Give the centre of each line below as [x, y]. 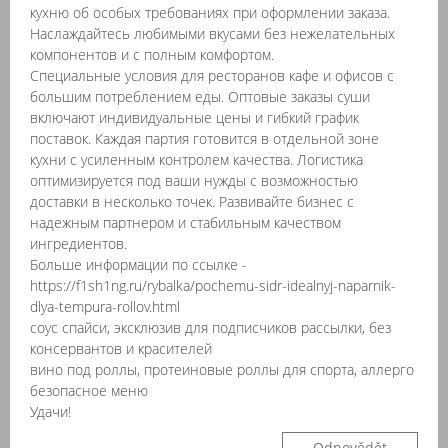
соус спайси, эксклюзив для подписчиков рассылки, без [210, 327]
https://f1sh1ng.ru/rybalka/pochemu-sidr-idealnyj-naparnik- [213, 285]
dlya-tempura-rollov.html [105, 306]
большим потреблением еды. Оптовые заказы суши [200, 96]
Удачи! [50, 411]
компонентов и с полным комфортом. [152, 54]
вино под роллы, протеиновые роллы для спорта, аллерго [222, 369]
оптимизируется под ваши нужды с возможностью [194, 180]
